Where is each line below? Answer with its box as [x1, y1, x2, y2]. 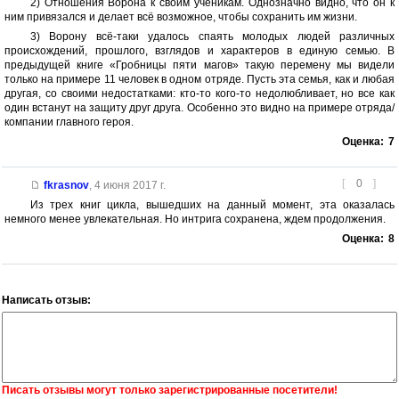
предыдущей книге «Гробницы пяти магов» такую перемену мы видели [4, 58, 395, 71]
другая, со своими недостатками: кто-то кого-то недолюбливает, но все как [4, 86, 395, 100]
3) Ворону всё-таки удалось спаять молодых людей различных [29, 29, 395, 43]
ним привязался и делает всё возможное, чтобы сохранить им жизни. [4, 10, 357, 23]
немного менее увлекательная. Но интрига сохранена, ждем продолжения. [4, 212, 386, 225]
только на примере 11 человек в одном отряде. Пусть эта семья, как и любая [4, 72, 395, 85]
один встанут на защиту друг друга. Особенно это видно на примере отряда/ [4, 101, 395, 114]
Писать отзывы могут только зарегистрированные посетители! [2, 383, 338, 396]
